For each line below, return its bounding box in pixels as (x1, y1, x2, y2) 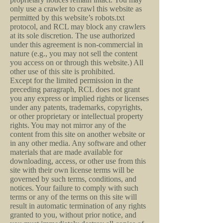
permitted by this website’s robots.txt (10, 13, 124, 22)
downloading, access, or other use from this (10, 157, 146, 165)
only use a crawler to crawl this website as (10, 4, 142, 13)
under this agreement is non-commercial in (10, 40, 143, 49)
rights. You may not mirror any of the (10, 121, 126, 129)
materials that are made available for (10, 148, 122, 156)
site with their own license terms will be (10, 166, 134, 174)
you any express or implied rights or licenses (10, 94, 149, 103)
